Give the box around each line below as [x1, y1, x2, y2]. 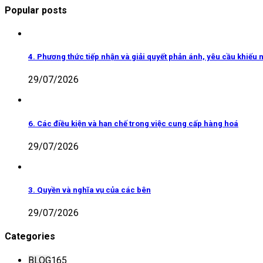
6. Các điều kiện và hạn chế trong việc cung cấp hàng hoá [28, 119, 238, 128]
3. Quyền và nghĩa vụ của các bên [28, 185, 151, 194]
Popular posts [5, 4, 67, 16]
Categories [5, 231, 55, 242]
